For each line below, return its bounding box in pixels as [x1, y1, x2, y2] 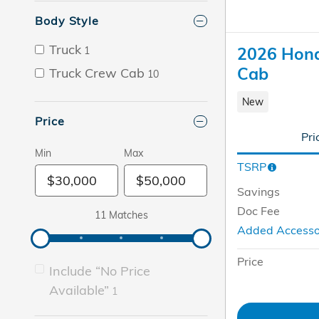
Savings [237, 184, 280, 199]
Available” [49, 282, 109, 299]
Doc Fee [237, 203, 280, 218]
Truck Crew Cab [49, 65, 145, 82]
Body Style [35, 14, 99, 28]
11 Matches [94, 209, 148, 222]
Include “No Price [49, 263, 150, 280]
